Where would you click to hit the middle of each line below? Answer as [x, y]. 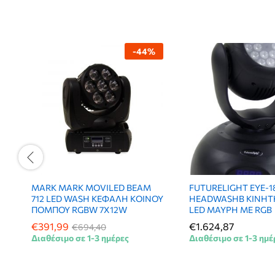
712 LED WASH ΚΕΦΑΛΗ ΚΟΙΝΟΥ [97, 198]
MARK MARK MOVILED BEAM [91, 187]
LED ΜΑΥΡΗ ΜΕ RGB [230, 209]
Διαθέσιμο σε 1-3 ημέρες [80, 238]
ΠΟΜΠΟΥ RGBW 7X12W [79, 209]
